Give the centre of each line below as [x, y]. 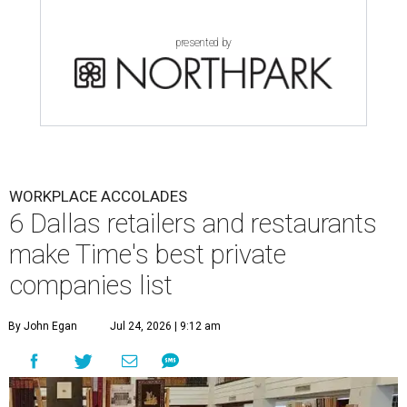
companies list [91, 285]
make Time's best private [148, 254]
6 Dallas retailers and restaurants [193, 223]
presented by [203, 42]
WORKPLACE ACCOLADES [98, 196]
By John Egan [43, 326]
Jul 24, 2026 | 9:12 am [165, 326]
